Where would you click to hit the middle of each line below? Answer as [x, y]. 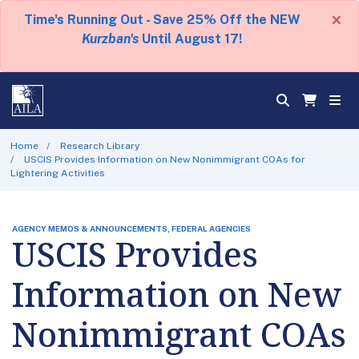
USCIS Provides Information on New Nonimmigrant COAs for [165, 159]
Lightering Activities [57, 173]
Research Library [100, 145]
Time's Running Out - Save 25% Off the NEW [162, 20]
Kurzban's [110, 39]
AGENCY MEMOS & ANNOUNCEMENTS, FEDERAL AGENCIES [131, 228]
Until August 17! [190, 39]
